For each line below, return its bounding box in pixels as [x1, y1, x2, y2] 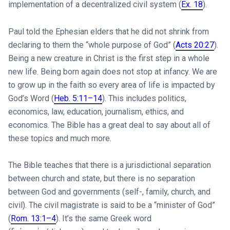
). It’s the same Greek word [55, 214, 151, 224]
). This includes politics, [102, 93, 186, 103]
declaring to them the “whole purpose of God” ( [8, 40, 176, 50]
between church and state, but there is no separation [8, 174, 195, 184]
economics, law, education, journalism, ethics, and [8, 106, 184, 117]
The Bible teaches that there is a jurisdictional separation [8, 160, 211, 170]
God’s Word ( [8, 93, 54, 103]
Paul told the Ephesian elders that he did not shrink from [8, 26, 209, 36]
